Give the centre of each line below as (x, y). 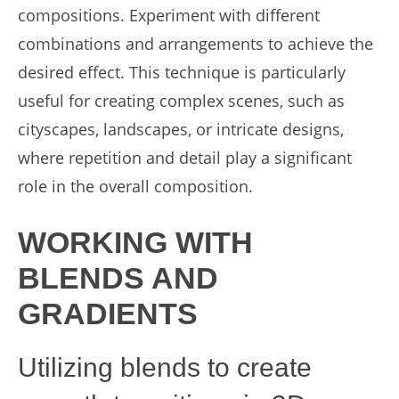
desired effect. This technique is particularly (182, 72)
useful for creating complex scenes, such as (181, 101)
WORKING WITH (135, 242)
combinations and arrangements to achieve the (195, 44)
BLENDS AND (118, 278)
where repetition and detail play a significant (185, 158)
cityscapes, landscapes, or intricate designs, (181, 129)
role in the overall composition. (135, 186)
